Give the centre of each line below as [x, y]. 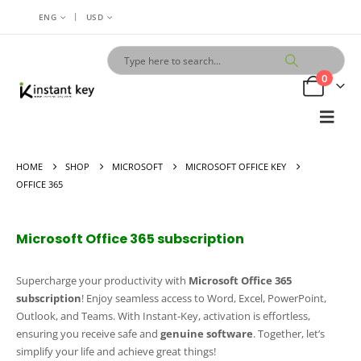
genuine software [205, 334]
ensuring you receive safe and [87, 334]
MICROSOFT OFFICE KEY [236, 166]
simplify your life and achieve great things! [116, 351]
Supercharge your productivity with [102, 280]
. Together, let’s [289, 334]
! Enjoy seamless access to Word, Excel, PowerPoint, [204, 298]
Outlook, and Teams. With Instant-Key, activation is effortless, [163, 316]
